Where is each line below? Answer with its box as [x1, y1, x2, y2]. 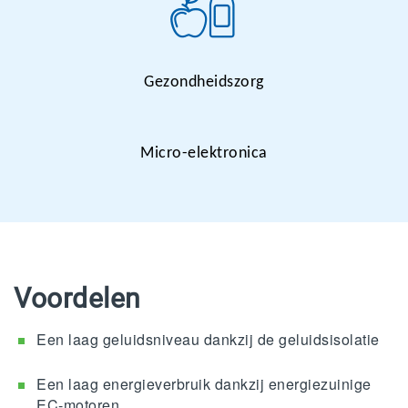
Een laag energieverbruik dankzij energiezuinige [36, 372, 372, 394]
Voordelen [14, 281, 141, 314]
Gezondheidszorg [144, 73, 264, 91]
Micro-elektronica [140, 144, 268, 162]
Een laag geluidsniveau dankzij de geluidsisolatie [36, 328, 380, 350]
